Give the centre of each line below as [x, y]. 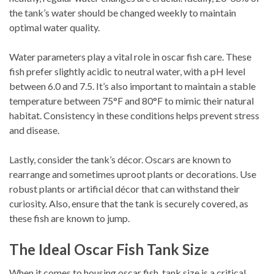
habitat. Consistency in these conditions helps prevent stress [134, 115]
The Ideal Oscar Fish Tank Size [109, 249]
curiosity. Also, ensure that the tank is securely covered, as [129, 203]
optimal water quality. [54, 27]
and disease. [34, 130]
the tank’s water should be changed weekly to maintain [123, 12]
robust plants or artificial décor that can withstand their [124, 188]
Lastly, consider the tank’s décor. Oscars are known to [120, 159]
